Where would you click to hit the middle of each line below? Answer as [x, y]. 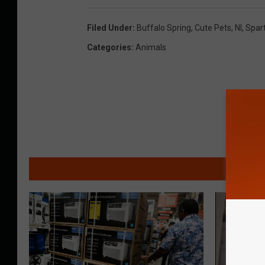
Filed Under [110, 28]
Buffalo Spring [164, 28]
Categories [109, 48]
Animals [151, 48]
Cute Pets [213, 28]
